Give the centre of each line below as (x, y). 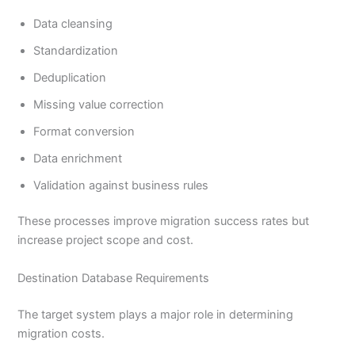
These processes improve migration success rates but (164, 221)
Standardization (76, 50)
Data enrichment (78, 158)
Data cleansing (73, 23)
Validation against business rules (121, 185)
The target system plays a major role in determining (156, 314)
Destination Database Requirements (114, 278)
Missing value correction (99, 104)
